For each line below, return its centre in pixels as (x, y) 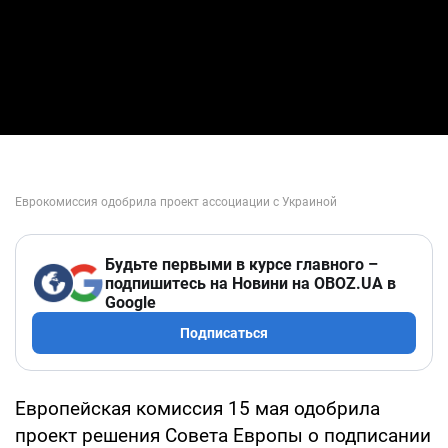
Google (130, 302)
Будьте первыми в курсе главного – (241, 264)
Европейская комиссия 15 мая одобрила (197, 408)
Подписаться (224, 332)
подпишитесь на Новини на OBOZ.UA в (250, 283)
